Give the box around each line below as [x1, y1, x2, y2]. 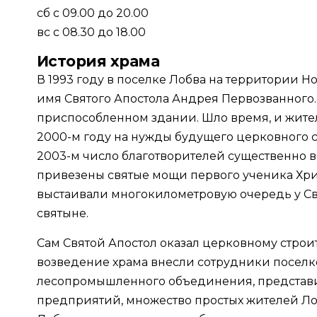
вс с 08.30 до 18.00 [37, 25, 146, 40]
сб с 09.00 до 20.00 [37, 6, 149, 21]
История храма [37, 52, 160, 71]
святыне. [37, 207, 88, 221]
